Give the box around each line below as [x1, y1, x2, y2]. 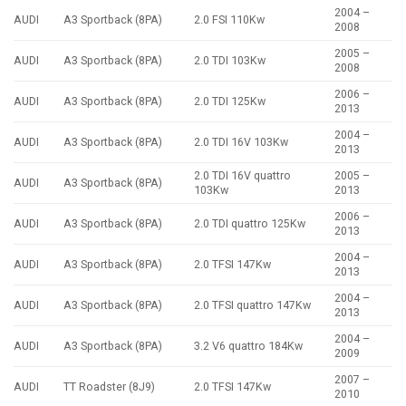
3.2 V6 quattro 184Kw [194, 339, 304, 353]
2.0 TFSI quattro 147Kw [194, 298, 312, 313]
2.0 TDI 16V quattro [194, 169, 292, 183]
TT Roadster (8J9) [63, 380, 156, 394]
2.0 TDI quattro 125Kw [194, 217, 306, 231]
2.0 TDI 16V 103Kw [194, 135, 289, 150]
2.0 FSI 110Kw [194, 13, 266, 27]
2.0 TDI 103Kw [194, 53, 266, 68]
